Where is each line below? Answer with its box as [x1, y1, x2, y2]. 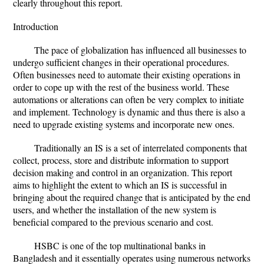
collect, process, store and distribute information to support [13, 154, 229, 166]
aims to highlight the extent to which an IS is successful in [13, 179, 227, 191]
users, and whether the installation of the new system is [13, 203, 216, 216]
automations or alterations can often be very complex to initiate [13, 93, 244, 105]
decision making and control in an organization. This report [13, 166, 232, 179]
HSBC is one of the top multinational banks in [34, 239, 206, 252]
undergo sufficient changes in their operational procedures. [13, 56, 229, 68]
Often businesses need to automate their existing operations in [13, 68, 240, 81]
